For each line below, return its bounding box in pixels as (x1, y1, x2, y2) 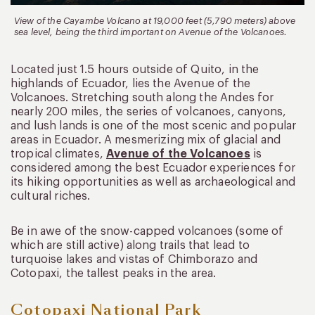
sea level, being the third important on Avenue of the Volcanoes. (14, 27, 288, 37)
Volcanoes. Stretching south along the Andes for (11, 92, 274, 104)
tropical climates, (11, 148, 107, 160)
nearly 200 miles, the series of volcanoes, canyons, (11, 106, 287, 118)
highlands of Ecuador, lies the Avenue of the (11, 78, 251, 90)
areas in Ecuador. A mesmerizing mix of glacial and (11, 134, 281, 146)
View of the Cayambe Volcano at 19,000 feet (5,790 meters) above (14, 16, 296, 26)
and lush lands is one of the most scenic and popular (11, 120, 297, 132)
